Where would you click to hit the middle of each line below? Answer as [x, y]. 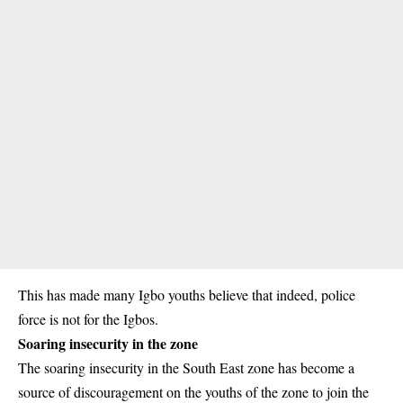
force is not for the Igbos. [88, 318]
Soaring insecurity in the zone [108, 343]
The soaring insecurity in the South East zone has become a [186, 367]
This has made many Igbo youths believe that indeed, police [187, 294]
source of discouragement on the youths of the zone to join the [193, 391]
